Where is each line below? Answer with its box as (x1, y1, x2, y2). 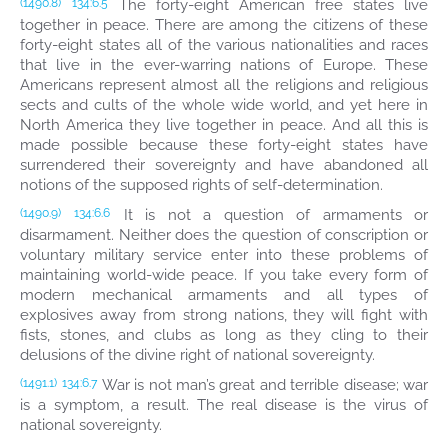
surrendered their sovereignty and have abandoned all (20, 156, 428, 174)
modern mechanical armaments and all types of (20, 286, 428, 304)
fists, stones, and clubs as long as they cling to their (20, 326, 428, 344)
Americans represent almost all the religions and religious (20, 76, 428, 94)
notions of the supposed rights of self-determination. (20, 176, 383, 194)
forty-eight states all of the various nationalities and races (20, 36, 428, 54)
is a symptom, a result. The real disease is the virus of (20, 396, 428, 414)
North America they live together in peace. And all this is (20, 116, 428, 134)
